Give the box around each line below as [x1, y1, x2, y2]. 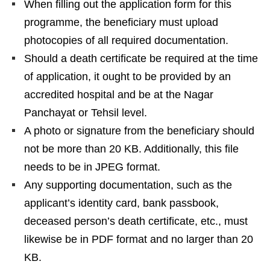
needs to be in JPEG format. [24, 160, 160, 173]
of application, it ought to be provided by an [24, 70, 231, 83]
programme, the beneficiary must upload [24, 16, 218, 28]
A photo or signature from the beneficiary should [24, 124, 254, 137]
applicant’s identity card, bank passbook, [24, 196, 219, 209]
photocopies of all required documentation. [24, 34, 228, 46]
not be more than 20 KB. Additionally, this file [24, 142, 239, 155]
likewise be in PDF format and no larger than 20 [24, 233, 253, 245]
